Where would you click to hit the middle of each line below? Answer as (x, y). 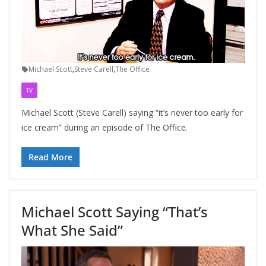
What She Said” (72, 230)
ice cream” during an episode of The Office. (104, 128)
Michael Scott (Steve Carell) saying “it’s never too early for (132, 113)
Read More (50, 157)
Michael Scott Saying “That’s (115, 212)
